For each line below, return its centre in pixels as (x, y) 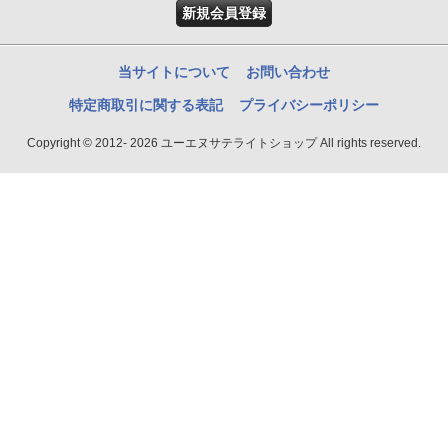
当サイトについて (174, 71)
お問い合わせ (287, 71)
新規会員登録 (224, 12)
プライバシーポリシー (308, 104)
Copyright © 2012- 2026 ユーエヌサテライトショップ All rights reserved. (224, 142)
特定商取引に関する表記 (146, 104)
